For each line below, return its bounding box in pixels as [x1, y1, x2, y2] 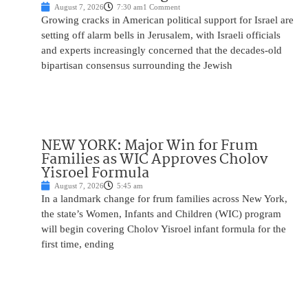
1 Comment [143, 2, 180, 11]
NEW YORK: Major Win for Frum [41, 133, 258, 157]
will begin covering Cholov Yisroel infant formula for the [41, 223, 286, 234]
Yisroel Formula [41, 161, 149, 185]
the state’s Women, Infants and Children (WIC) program [41, 208, 281, 219]
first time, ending [41, 238, 114, 250]
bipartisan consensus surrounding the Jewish [41, 59, 232, 71]
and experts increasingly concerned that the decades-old [41, 44, 282, 56]
